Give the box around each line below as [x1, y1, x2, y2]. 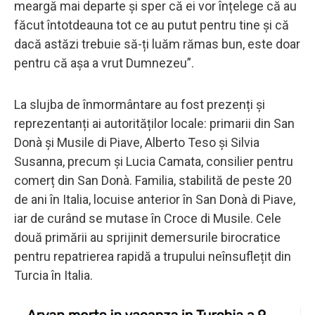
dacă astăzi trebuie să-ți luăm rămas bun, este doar [14, 36, 300, 51]
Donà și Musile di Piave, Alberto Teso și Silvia [14, 134, 259, 150]
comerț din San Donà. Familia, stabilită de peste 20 [14, 172, 292, 188]
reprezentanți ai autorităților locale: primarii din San [14, 115, 295, 131]
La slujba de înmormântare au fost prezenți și [14, 96, 265, 112]
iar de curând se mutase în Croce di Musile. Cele [14, 210, 281, 226]
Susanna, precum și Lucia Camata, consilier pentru [14, 153, 293, 169]
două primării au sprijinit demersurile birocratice [14, 229, 281, 245]
